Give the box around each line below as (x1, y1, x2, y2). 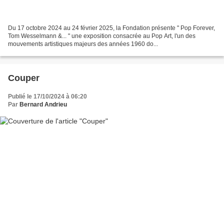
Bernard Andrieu (19, 100, 67, 108)
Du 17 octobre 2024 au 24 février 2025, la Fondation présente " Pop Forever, (8, 24, 215, 31)
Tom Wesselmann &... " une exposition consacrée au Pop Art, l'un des (8, 32, 195, 39)
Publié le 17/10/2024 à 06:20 (8, 92, 87, 100)
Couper (8, 72, 39, 83)
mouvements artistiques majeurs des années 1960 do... (8, 40, 158, 47)
